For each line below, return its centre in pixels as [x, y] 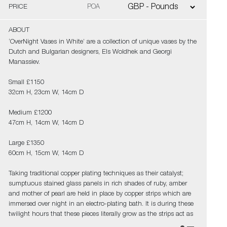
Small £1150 [27, 83]
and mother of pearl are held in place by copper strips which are [100, 194]
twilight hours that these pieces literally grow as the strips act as [101, 215]
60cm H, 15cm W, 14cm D [46, 154]
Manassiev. [24, 63]
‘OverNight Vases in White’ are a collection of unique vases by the [102, 42]
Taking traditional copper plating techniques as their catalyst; [96, 174]
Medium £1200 [31, 113]
